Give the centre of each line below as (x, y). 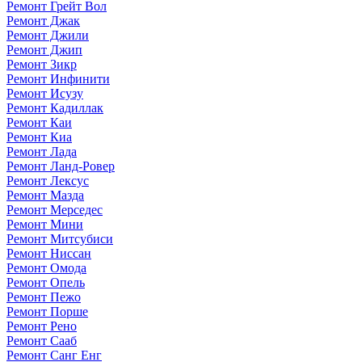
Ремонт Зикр (42, 64)
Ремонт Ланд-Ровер (61, 166)
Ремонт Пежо (44, 297)
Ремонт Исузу (45, 93)
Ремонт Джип (44, 49)
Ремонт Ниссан (49, 253)
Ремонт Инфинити (58, 78)
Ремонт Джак (43, 20)
